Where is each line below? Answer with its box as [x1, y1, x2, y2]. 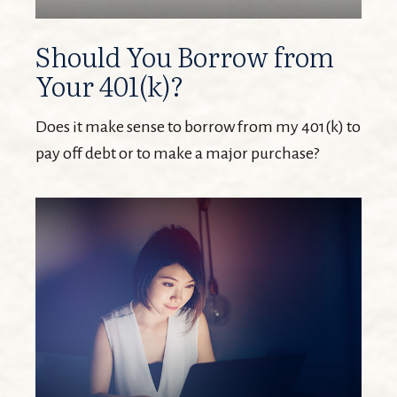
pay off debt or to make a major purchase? [35, 144, 319, 163]
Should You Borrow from [35, 36, 334, 76]
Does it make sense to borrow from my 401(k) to [35, 118, 361, 136]
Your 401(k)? [35, 66, 184, 105]
